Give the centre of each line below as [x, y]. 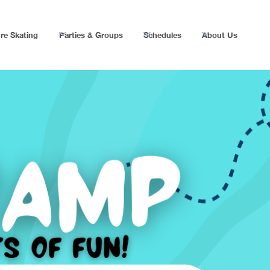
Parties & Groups [91, 35]
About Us [220, 35]
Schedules [162, 35]
